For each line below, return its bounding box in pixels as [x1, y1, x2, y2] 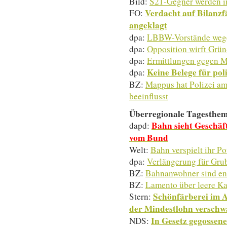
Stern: [129, 190, 153, 202]
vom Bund [129, 131, 168, 144]
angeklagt [129, 19, 167, 31]
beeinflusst [129, 90, 168, 102]
